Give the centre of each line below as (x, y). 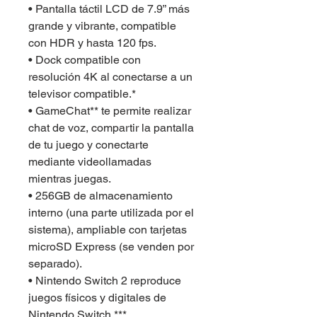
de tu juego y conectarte (90, 145)
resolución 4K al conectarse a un (112, 77)
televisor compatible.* (82, 94)
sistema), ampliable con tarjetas (109, 230)
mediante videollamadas (91, 162)
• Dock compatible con (86, 60)
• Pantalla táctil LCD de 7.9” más (110, 9)
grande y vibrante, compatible (104, 26)
